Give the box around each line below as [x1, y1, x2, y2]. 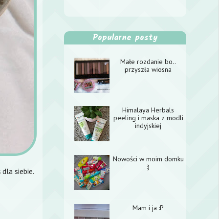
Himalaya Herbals [122, 106, 175, 115]
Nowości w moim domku [112, 154, 184, 163]
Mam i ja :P [132, 203, 164, 212]
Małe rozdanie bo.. [120, 57, 176, 66]
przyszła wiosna [125, 65, 172, 74]
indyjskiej [135, 121, 162, 131]
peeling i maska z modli [113, 113, 183, 123]
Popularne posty [92, 31, 158, 44]
